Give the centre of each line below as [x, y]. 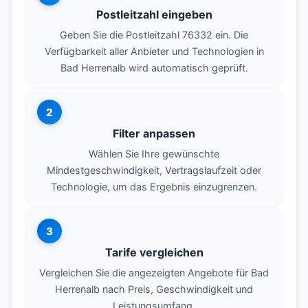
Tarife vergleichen [154, 253]
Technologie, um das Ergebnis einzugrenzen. [154, 187]
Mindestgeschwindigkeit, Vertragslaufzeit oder [154, 170]
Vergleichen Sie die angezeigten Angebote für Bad [154, 273]
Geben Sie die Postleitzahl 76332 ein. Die [154, 35]
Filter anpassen [154, 134]
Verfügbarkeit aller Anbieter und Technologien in [154, 52]
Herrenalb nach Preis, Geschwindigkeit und [154, 289]
